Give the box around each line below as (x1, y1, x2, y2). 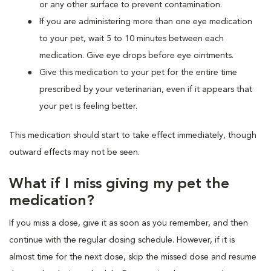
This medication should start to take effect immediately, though (9, 131, 256, 140)
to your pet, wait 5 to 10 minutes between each (39, 34, 224, 43)
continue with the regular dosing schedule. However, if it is (9, 235, 235, 244)
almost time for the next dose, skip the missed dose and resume (9, 252, 256, 261)
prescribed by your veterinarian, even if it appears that (39, 85, 252, 94)
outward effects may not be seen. (9, 148, 140, 157)
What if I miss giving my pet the (9, 177, 229, 192)
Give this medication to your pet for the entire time (39, 68, 237, 77)
